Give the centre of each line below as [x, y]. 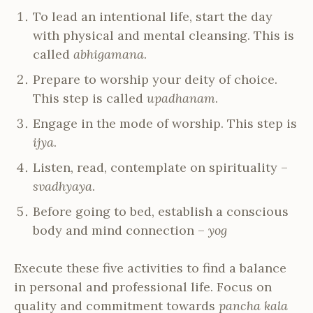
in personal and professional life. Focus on [143, 287]
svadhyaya [63, 187]
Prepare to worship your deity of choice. [155, 80]
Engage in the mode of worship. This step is [165, 124]
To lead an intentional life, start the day [153, 17]
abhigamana [109, 54]
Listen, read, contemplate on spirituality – [160, 168]
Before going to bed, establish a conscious [161, 212]
